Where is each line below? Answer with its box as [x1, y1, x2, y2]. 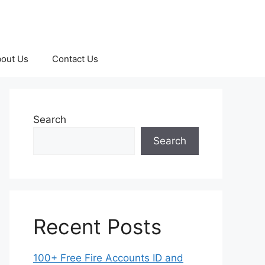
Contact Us [52, 53, 98, 64]
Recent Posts [33, 214, 161, 239]
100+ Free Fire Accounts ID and [33, 252, 183, 264]
